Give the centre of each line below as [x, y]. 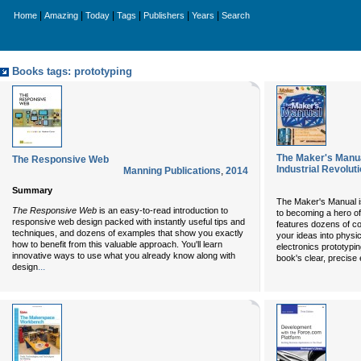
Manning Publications [172, 171]
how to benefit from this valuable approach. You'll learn [117, 244]
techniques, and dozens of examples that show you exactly [128, 232]
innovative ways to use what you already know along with [124, 255]
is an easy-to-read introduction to [162, 210]
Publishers [164, 15]
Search [236, 15]
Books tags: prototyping [72, 72]
